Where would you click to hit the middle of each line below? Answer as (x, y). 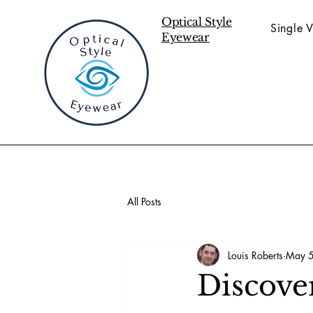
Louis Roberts (255, 255)
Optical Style (197, 22)
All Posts (144, 201)
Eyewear (185, 37)
